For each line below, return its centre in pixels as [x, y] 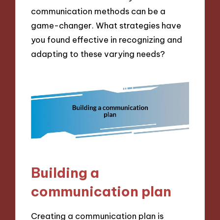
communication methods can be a [98, 11]
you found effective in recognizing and [107, 40]
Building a [65, 173]
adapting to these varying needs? [98, 54]
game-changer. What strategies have [106, 26]
